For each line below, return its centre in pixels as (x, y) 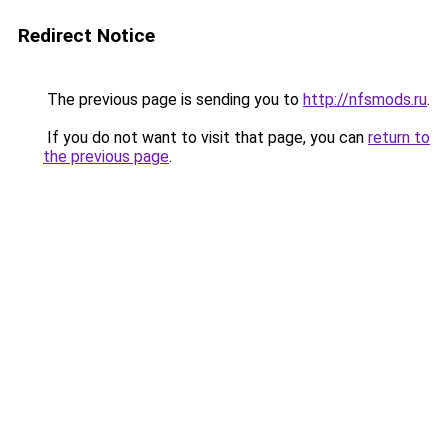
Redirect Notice (86, 35)
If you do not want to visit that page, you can (205, 137)
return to (399, 137)
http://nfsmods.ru (365, 99)
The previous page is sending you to (173, 99)
